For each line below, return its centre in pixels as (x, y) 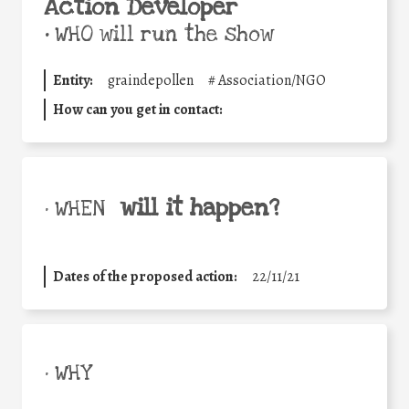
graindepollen (151, 80)
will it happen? (199, 208)
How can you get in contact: (138, 109)
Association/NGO (272, 80)
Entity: (73, 80)
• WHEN (74, 209)
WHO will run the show (161, 34)
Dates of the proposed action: (145, 276)
